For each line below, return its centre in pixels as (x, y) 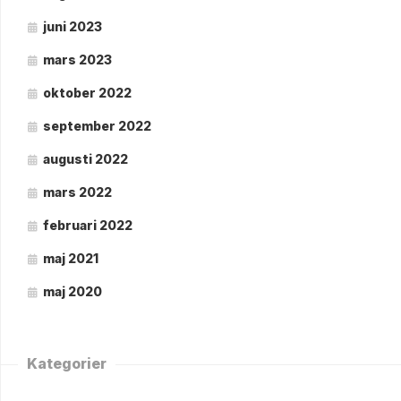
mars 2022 (77, 192)
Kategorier (67, 363)
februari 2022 (88, 225)
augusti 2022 (85, 159)
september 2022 (97, 126)
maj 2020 (73, 291)
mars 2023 (77, 60)
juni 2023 (73, 26)
